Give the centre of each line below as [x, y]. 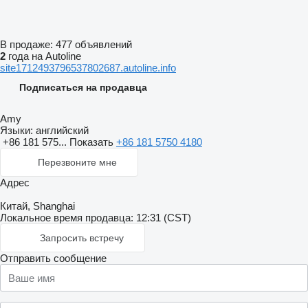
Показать [93, 142]
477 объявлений [94, 44]
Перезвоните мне [77, 162]
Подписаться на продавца [83, 87]
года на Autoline [43, 56]
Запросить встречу [82, 238]
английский [61, 130]
